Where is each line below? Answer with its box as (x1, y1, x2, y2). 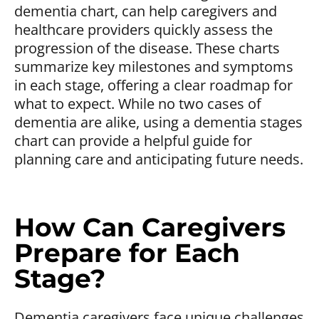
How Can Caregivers (14, 211, 286, 243)
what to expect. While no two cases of (14, 93, 261, 113)
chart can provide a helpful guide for (14, 130, 252, 150)
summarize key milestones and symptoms (14, 56, 293, 76)
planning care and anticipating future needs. (14, 149, 303, 169)
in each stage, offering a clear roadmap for (14, 75, 293, 95)
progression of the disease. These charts (14, 38, 280, 58)
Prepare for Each (14, 236, 240, 268)
